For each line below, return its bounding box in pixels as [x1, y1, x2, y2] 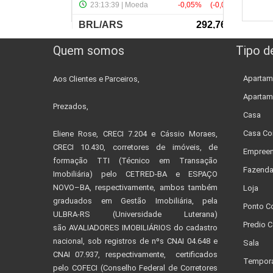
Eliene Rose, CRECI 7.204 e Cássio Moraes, [53, 129, 218, 139]
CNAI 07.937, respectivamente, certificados [53, 250, 218, 260]
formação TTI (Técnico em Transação [53, 156, 218, 166]
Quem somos [53, 43, 124, 58]
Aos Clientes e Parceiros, [53, 74, 140, 84]
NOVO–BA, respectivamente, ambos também [53, 183, 218, 193]
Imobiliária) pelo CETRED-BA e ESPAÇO [53, 169, 218, 179]
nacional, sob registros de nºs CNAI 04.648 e [53, 236, 218, 246]
